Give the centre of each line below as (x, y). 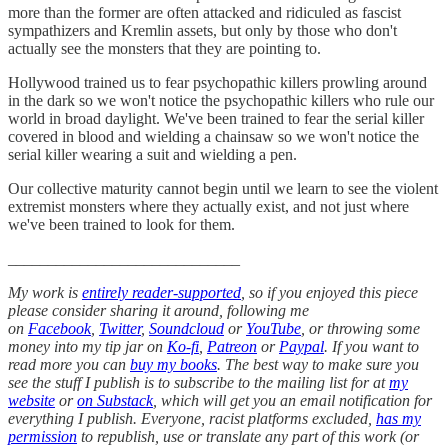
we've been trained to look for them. (121, 224)
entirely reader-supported (161, 292)
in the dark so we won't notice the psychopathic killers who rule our (221, 100)
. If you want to (371, 346)
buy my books (173, 364)
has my (398, 418)
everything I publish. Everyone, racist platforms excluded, (192, 418)
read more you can (69, 364)
